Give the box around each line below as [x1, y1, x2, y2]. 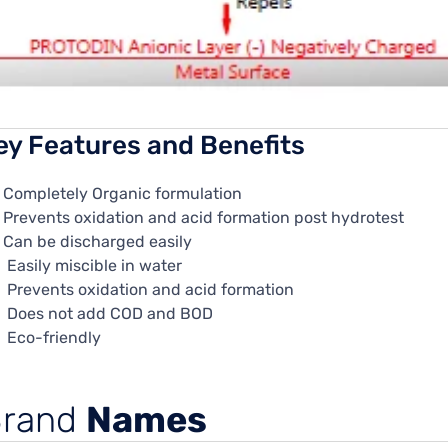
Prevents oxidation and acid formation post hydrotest [3, 208, 405, 228]
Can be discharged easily [3, 232, 193, 252]
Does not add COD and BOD [3, 304, 214, 324]
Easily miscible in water [3, 256, 183, 276]
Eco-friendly [3, 328, 102, 348]
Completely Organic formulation [3, 184, 243, 204]
